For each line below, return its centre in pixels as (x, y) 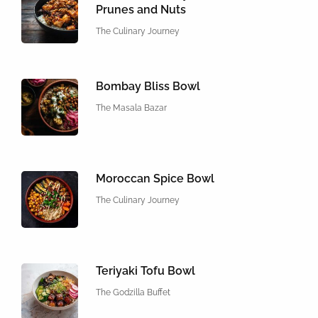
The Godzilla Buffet (133, 292)
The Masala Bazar (131, 108)
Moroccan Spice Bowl (155, 178)
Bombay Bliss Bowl (148, 86)
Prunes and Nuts (141, 9)
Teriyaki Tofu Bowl (146, 270)
